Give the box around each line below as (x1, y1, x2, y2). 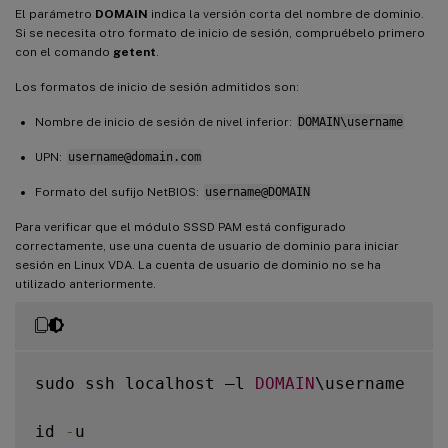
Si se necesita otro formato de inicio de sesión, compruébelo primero (15, 25, 425, 40)
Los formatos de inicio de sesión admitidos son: (15, 79, 299, 94)
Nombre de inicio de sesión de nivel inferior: (35, 114, 295, 129)
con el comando (15, 44, 113, 59)
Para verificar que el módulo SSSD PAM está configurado (15, 219, 346, 234)
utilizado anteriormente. (15, 276, 156, 291)
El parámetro (15, 6, 95, 21)
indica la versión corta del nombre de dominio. (148, 6, 424, 21)
